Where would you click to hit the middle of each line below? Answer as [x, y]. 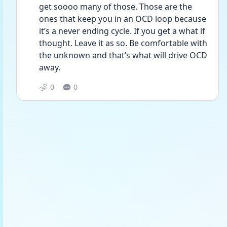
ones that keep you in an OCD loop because [123, 19]
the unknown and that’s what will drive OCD [123, 55]
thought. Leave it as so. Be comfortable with [123, 43]
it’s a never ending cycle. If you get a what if [122, 31]
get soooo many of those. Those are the [116, 7]
